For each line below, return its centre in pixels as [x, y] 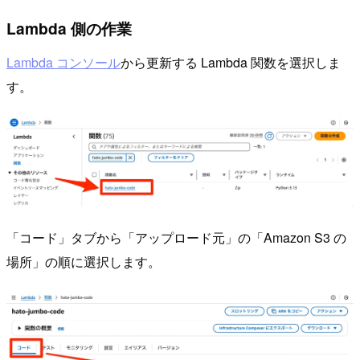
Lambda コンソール [63, 62]
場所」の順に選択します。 [84, 262]
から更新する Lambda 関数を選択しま [231, 62]
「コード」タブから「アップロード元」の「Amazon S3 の [176, 238]
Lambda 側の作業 [69, 29]
